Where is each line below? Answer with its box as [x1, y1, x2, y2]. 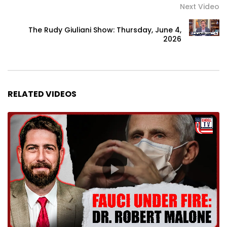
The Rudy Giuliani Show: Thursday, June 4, [28, 24, 181, 35]
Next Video [180, 1, 219, 12]
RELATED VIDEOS [8, 88, 77, 100]
